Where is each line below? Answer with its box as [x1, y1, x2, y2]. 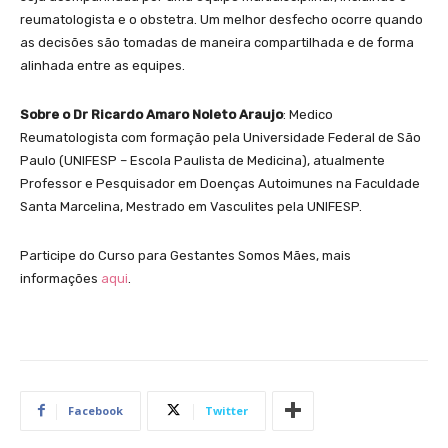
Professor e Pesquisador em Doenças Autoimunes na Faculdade [20, 175, 420, 191]
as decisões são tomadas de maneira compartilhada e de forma [20, 34, 414, 50]
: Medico [283, 106, 333, 122]
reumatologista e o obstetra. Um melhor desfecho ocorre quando [20, 11, 423, 27]
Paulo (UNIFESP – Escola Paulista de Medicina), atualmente [20, 152, 385, 168]
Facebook [68, 402, 123, 418]
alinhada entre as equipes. [20, 57, 185, 73]
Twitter [205, 402, 248, 418]
